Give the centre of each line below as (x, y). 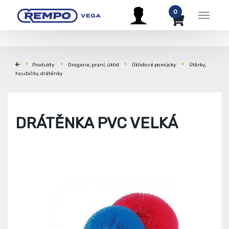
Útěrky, (197, 65)
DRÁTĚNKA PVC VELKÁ (97, 123)
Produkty (43, 65)
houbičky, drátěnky (39, 74)
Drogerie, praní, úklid (93, 65)
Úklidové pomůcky (154, 65)
